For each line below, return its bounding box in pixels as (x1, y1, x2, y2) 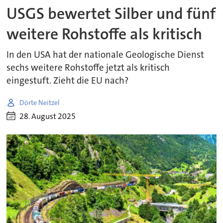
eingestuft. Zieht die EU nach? (6, 75, 129, 87)
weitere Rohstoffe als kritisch (6, 23, 203, 44)
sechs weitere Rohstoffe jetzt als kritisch (6, 62, 170, 74)
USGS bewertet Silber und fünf (6, 3, 216, 24)
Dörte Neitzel (19, 98, 60, 107)
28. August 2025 (19, 111, 76, 121)
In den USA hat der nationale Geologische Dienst (6, 49, 205, 61)
